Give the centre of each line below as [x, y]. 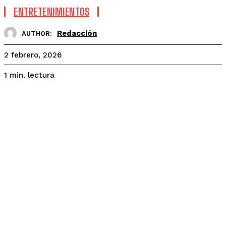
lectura [41, 75]
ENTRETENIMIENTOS [51, 12]
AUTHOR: [37, 33]
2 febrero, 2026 [33, 55]
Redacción [77, 33]
